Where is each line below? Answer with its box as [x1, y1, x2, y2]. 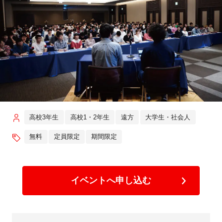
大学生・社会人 [145, 113, 191, 121]
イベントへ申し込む [70, 175, 151, 186]
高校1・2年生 [70, 113, 110, 121]
